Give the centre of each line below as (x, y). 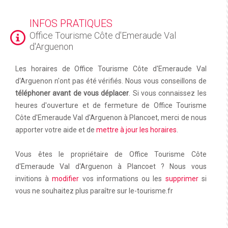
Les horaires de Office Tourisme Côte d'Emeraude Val (111, 69)
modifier (66, 179)
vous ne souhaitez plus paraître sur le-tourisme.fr (94, 191)
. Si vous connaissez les (168, 93)
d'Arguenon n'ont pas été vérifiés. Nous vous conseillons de (111, 81)
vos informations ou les (122, 179)
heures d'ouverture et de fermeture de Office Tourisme (111, 106)
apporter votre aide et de (56, 130)
